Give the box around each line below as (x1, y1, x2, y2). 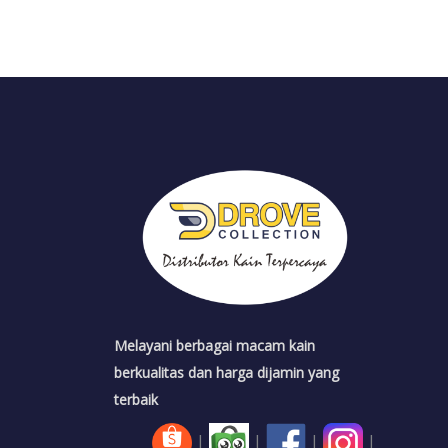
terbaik (113, 389, 158, 409)
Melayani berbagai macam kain (113, 335, 315, 355)
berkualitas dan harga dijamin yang (113, 362, 339, 382)
